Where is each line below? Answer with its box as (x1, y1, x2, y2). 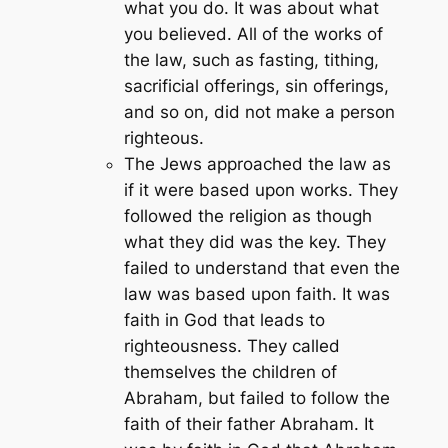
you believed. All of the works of (123, 23, 383, 44)
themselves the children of (123, 361, 337, 382)
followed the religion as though (123, 205, 372, 226)
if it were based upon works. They (123, 179, 398, 200)
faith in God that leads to (123, 309, 325, 330)
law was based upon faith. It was (123, 283, 390, 304)
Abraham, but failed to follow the (123, 387, 390, 408)
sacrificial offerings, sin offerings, (123, 75, 389, 96)
